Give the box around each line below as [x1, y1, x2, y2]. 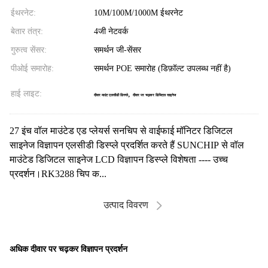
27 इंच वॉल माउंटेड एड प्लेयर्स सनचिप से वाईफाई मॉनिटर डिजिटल [10, 125, 233, 136]
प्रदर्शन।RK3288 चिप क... [10, 168, 106, 179]
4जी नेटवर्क [93, 26, 128, 36]
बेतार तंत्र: [11, 26, 43, 36]
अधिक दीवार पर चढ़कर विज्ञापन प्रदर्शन [10, 244, 127, 254]
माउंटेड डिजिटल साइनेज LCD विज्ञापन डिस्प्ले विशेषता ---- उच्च [10, 154, 228, 165]
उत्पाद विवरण [103, 199, 148, 210]
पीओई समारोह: [11, 63, 54, 73]
